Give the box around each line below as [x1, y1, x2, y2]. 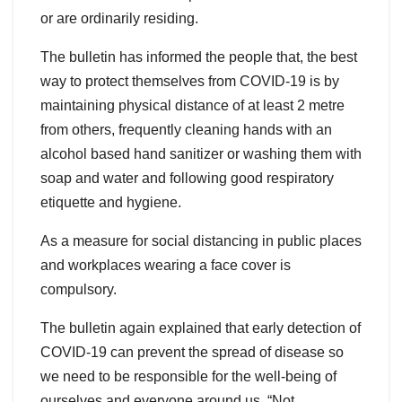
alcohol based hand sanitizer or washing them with [40, 146, 362, 162]
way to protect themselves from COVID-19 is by [40, 74, 339, 90]
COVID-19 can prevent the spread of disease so [40, 345, 344, 361]
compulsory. [40, 282, 117, 298]
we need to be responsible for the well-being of [40, 369, 336, 385]
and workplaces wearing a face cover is [40, 258, 291, 274]
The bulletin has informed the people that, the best [40, 49, 357, 66]
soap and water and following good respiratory [40, 170, 334, 187]
